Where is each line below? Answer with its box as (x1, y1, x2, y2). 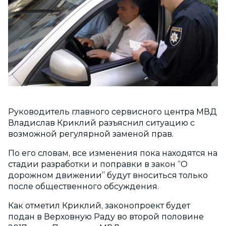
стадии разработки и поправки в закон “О (8, 159, 188, 169)
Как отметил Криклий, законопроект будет (8, 201, 190, 211)
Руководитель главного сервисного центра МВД (8, 107, 217, 117)
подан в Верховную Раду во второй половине (8, 212, 204, 222)
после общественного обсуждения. (8, 182, 159, 192)
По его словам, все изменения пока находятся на (8, 148, 217, 158)
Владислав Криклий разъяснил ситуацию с (8, 118, 195, 128)
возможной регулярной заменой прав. (8, 129, 174, 139)
